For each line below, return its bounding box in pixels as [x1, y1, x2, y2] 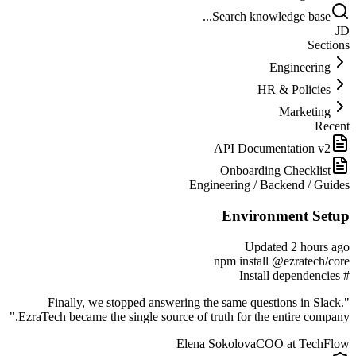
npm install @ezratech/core [214, 253, 350, 268]
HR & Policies [257, 83, 331, 97]
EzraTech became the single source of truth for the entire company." [18, 309, 350, 323]
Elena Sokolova [176, 336, 256, 350]
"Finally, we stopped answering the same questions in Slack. [48, 295, 344, 309]
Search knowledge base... [212, 10, 331, 24]
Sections [308, 38, 350, 52]
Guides [314, 178, 350, 192]
